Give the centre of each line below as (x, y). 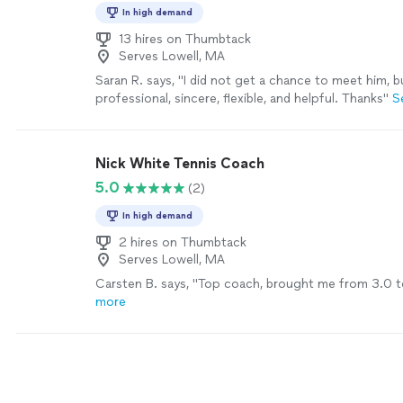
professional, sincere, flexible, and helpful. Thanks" (242, 99)
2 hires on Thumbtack (183, 242)
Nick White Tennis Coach (180, 163)
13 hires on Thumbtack (185, 39)
